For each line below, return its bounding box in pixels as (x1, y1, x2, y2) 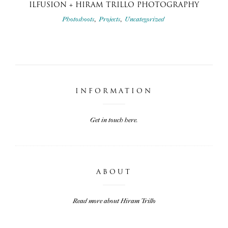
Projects (99, 15, 120, 23)
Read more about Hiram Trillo (72, 197, 156, 205)
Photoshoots (62, 15, 94, 23)
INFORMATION (75, 88, 153, 95)
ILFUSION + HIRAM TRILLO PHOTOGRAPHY (29, 1, 199, 9)
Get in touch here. (90, 116, 138, 124)
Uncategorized (125, 15, 164, 23)
